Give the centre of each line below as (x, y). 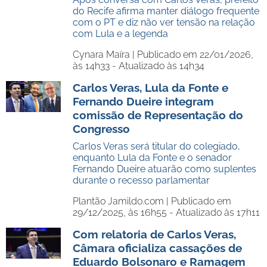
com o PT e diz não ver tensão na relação (164, 22)
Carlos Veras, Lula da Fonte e (150, 88)
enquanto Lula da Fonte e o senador (152, 158)
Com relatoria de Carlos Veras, (154, 234)
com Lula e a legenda (120, 34)
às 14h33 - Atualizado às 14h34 (139, 66)
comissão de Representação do (158, 115)
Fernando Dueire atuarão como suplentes (164, 169)
